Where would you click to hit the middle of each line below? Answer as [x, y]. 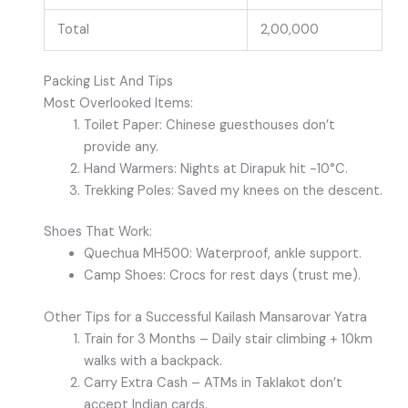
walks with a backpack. [153, 362]
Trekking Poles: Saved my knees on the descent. [233, 190]
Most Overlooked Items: [118, 103]
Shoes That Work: [97, 232]
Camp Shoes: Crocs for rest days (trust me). [222, 276]
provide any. [121, 147]
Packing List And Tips [108, 81]
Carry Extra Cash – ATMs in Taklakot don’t [213, 383]
